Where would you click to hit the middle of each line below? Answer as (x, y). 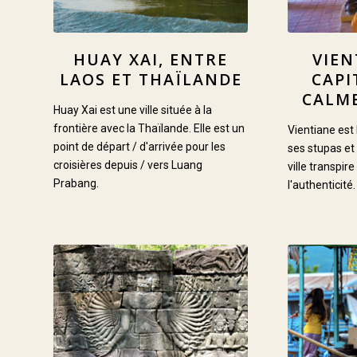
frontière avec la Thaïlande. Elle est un (149, 129)
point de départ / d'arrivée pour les (139, 147)
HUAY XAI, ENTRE (151, 60)
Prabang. (76, 184)
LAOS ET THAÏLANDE (151, 80)
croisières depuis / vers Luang (128, 165)
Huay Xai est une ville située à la (133, 110)
